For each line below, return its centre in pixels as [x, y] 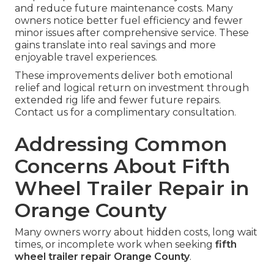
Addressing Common [121, 144]
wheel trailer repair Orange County [102, 256]
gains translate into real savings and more [115, 45]
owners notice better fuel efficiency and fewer [129, 20]
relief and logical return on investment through [132, 87]
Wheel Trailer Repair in [132, 188]
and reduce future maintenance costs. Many [124, 8]
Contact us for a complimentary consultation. [125, 112]
